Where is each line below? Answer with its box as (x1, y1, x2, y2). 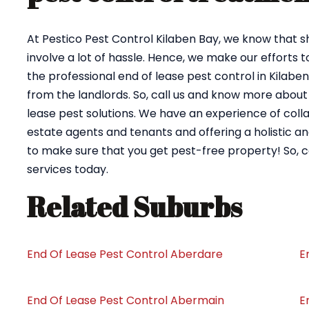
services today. (27, 161, 108, 177)
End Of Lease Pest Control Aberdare (27, 246, 223, 262)
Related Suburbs (27, 188, 242, 226)
